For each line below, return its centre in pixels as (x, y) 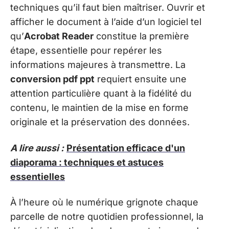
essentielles (38, 176)
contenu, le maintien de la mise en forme (99, 108)
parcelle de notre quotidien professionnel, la (107, 217)
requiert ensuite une (141, 79)
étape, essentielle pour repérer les (86, 51)
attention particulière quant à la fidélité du (101, 94)
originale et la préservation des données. (100, 122)
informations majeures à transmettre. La (98, 65)
